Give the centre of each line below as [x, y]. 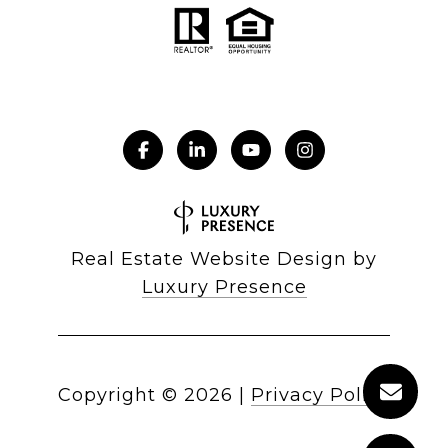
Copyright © [118, 395]
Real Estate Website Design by [224, 259]
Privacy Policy [320, 395]
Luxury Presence [224, 287]
